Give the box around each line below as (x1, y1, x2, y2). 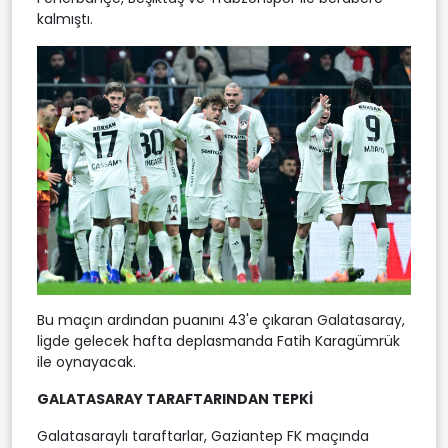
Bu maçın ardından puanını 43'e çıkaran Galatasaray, (37, 309, 405, 330)
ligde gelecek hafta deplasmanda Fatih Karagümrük (37, 330, 400, 351)
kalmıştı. (37, 8, 93, 29)
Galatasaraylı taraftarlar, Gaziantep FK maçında (37, 425, 369, 446)
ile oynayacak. (37, 351, 136, 372)
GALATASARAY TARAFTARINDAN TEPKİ (37, 388, 313, 409)
